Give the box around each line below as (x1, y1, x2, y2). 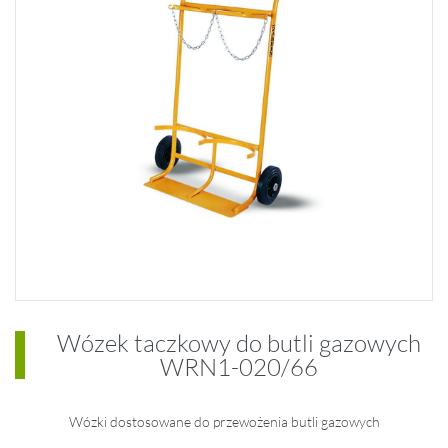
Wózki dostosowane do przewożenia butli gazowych (68, 413, 380, 430)
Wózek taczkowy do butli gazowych (57, 328, 421, 358)
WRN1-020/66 (160, 352, 318, 382)
